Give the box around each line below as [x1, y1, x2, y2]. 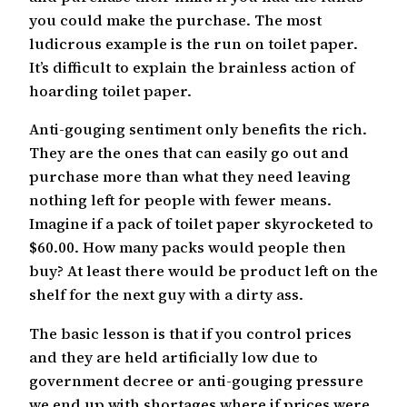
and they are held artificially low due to [29, 346, 318, 367]
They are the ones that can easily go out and [29, 143, 349, 164]
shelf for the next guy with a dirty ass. [29, 284, 303, 305]
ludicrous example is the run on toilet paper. [29, 34, 358, 55]
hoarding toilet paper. [29, 81, 192, 102]
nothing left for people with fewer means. [29, 190, 332, 211]
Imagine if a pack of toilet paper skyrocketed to [29, 213, 373, 234]
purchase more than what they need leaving [29, 166, 351, 187]
